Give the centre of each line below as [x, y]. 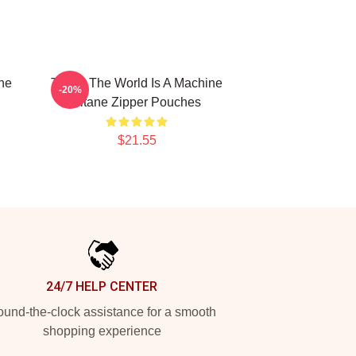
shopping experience [102, 331]
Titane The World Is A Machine [137, 83]
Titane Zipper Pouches [137, 102]
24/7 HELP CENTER [102, 286]
